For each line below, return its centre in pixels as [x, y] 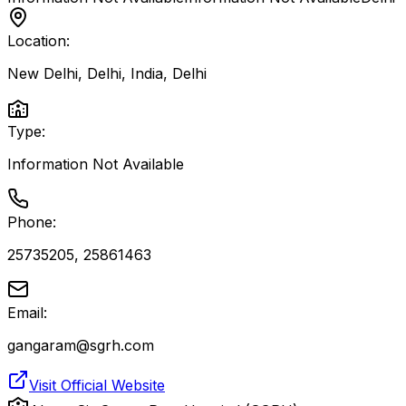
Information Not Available [96, 164]
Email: [27, 313]
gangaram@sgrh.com [81, 345]
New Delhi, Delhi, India [85, 73]
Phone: [32, 222]
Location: [39, 41]
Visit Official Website [97, 385]
